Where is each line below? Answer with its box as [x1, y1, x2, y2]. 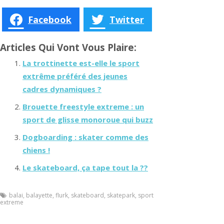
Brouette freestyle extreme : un [22, 101, 144, 112]
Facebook [28, 13, 71, 25]
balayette [26, 191, 52, 200]
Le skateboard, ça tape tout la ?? [22, 162, 148, 173]
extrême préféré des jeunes [22, 71, 127, 81]
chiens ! [22, 145, 50, 155]
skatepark [107, 191, 135, 200]
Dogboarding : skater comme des [22, 132, 148, 142]
